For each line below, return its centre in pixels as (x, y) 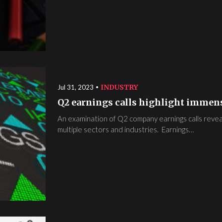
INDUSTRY (119, 87)
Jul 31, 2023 (76, 87)
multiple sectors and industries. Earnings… (126, 130)
